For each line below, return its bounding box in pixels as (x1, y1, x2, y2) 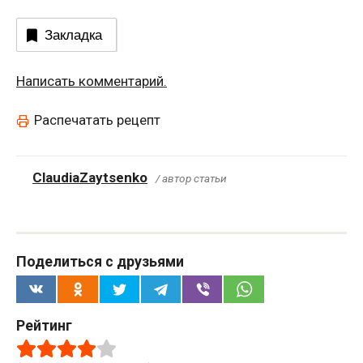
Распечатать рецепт (34, 112, 160, 129)
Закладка (45, 27, 102, 43)
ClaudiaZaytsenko (32, 169, 147, 186)
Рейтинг (16, 316, 72, 334)
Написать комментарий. (16, 73, 167, 90)
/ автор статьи (156, 172, 227, 186)
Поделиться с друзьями (16, 253, 184, 271)
